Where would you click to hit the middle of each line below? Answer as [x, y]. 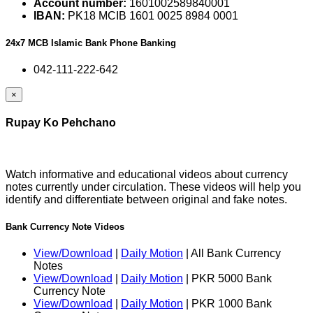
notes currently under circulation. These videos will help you [153, 187]
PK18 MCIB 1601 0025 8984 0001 [152, 15]
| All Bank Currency [232, 253]
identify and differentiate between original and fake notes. [146, 199]
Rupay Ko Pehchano [61, 123]
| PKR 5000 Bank [227, 278]
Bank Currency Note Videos [65, 226]
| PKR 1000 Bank [227, 303]
